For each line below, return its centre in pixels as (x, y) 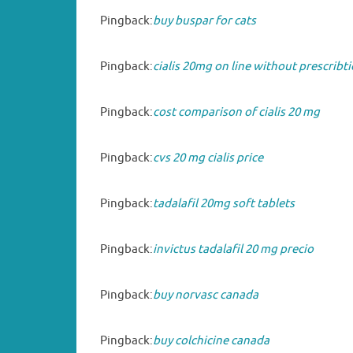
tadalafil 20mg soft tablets (224, 203)
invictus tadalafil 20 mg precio (233, 249)
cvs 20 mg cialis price (208, 158)
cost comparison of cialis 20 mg (236, 112)
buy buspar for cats (204, 20)
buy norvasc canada (206, 295)
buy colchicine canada (211, 340)
